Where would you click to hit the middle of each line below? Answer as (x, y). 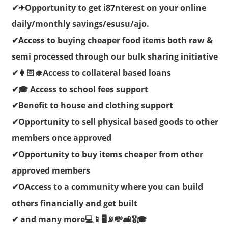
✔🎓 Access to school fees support (80, 89)
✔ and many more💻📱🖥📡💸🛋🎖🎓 (79, 219)
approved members (51, 170)
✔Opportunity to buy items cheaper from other (107, 154)
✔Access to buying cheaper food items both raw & (112, 40)
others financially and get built (75, 203)
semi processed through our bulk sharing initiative (115, 56)
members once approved (62, 138)
